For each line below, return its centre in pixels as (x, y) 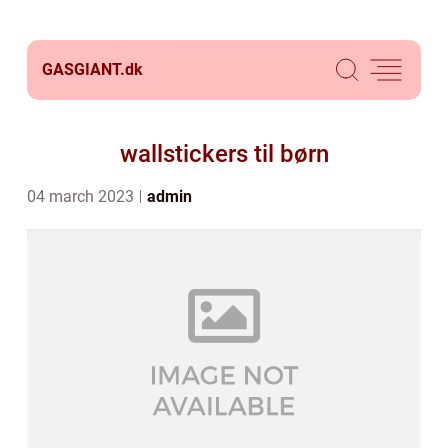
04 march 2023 (82, 196)
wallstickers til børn (224, 154)
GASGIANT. (83, 69)
